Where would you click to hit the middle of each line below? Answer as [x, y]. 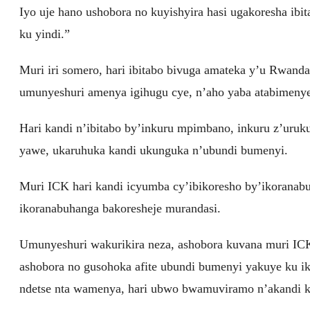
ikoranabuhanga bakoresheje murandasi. [120, 209]
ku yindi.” [45, 34]
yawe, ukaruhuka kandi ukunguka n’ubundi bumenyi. [154, 151]
